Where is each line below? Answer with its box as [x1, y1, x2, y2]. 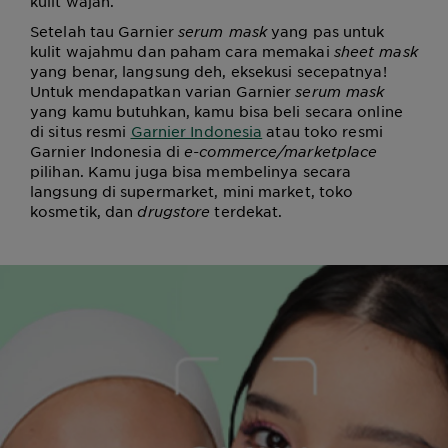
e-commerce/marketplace [184, 142, 378, 160]
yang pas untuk [267, 22, 385, 40]
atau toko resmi [262, 122, 383, 140]
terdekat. [210, 202, 283, 220]
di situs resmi [30, 122, 131, 140]
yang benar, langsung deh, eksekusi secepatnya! [30, 62, 387, 80]
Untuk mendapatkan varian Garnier [30, 82, 296, 100]
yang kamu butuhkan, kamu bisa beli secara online [30, 102, 403, 120]
